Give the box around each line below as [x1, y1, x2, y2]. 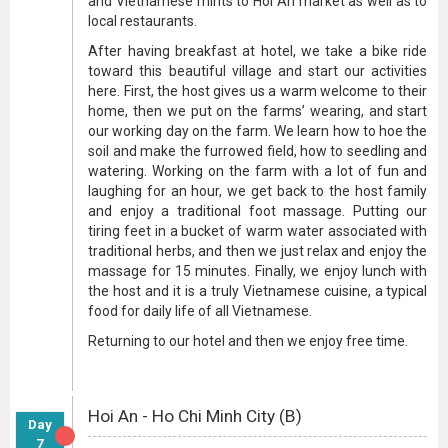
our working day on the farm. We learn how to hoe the [88, 123, 428, 139]
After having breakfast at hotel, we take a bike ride [88, 43, 428, 59]
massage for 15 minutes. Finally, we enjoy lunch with [88, 263, 428, 279]
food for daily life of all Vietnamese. [88, 303, 313, 319]
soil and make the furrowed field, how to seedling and [88, 143, 428, 159]
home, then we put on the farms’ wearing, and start [88, 103, 428, 119]
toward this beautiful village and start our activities [88, 63, 428, 79]
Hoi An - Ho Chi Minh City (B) [88, 406, 303, 426]
